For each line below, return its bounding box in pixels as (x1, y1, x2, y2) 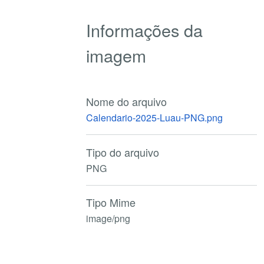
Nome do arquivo (86, 93, 167, 109)
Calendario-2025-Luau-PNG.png (86, 110, 223, 124)
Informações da (86, 17, 203, 42)
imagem (86, 42, 147, 67)
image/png (86, 212, 131, 226)
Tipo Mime (86, 194, 136, 210)
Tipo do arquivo (86, 144, 160, 160)
